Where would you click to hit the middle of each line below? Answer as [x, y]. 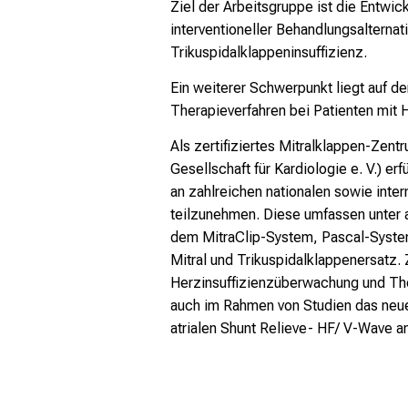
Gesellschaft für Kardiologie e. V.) [276, 169]
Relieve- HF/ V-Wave [326, 329]
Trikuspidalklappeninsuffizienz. [269, 52]
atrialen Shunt [215, 329]
